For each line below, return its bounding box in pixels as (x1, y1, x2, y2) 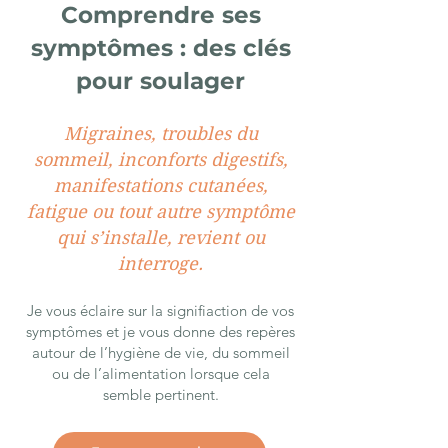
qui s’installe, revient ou (56, 227, 265, 248)
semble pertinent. (102, 385, 219, 404)
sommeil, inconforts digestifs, (33, 149, 288, 170)
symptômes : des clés (30, 34, 291, 62)
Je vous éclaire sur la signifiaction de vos (27, 301, 294, 320)
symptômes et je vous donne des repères (26, 322, 295, 341)
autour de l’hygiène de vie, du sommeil (31, 343, 290, 362)
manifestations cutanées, (53, 175, 268, 196)
